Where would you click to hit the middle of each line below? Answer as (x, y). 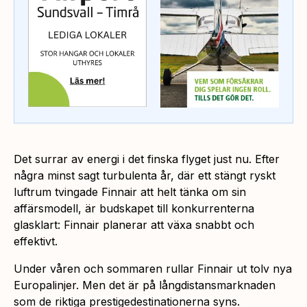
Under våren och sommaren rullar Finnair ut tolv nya (153, 268)
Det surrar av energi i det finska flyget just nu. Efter (147, 159)
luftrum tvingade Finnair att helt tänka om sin (130, 192)
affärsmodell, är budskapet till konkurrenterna (134, 208)
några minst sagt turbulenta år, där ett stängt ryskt (145, 175)
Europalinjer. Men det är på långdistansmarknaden (145, 285)
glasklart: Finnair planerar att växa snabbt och (134, 224)
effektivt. (36, 241)
